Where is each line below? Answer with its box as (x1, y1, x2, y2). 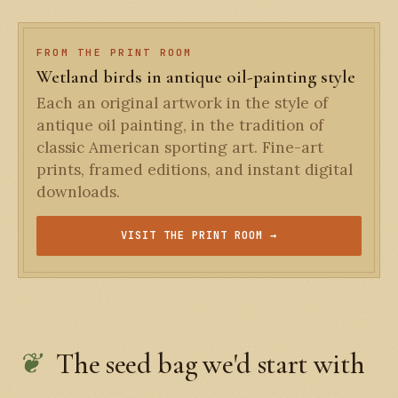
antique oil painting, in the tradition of (36, 115, 323, 136)
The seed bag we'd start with (56, 346, 365, 382)
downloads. (36, 182, 120, 203)
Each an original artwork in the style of (36, 93, 328, 114)
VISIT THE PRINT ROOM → (121, 228, 277, 243)
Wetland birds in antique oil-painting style (36, 66, 355, 89)
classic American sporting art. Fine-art (36, 138, 323, 158)
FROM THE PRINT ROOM (36, 46, 193, 60)
